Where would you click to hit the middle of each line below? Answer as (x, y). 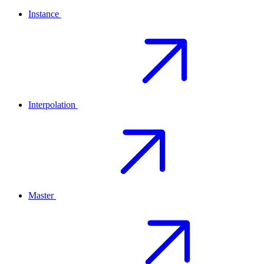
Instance (44, 14)
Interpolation (52, 105)
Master (41, 196)
